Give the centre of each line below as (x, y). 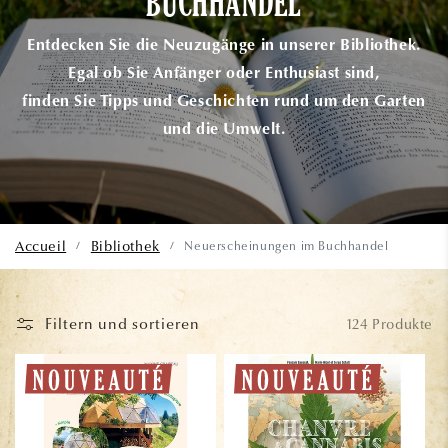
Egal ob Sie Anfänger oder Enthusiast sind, (224, 74)
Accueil (41, 247)
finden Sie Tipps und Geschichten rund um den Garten (224, 102)
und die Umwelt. (224, 130)
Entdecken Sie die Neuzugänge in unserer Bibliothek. (224, 46)
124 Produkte (389, 324)
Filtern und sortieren (122, 324)
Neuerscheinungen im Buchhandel (286, 246)
